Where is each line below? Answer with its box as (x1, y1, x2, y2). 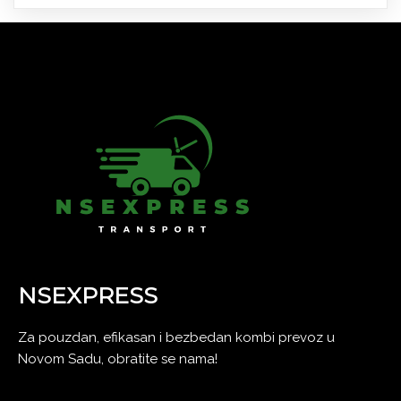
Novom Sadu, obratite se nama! (18, 350, 218, 367)
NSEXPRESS (18, 281, 158, 309)
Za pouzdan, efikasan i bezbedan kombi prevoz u (18, 328, 335, 346)
